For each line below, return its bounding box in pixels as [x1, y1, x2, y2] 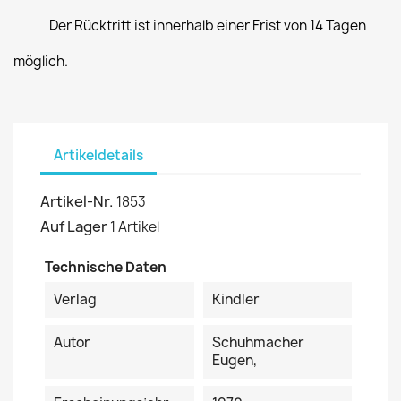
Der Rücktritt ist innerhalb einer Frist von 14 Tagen [49, 15, 366, 35]
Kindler [211, 289, 260, 309]
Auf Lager [40, 216, 107, 236]
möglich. [13, 51, 68, 71]
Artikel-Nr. [40, 191, 114, 211]
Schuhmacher [211, 332, 304, 352]
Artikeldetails [54, 146, 143, 165]
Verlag [54, 289, 97, 309]
